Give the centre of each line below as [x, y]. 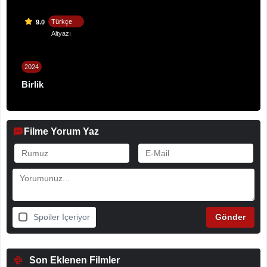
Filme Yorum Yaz [61, 131]
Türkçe [62, 22]
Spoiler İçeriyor [62, 217]
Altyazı [61, 34]
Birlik [32, 84]
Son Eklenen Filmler [74, 260]
